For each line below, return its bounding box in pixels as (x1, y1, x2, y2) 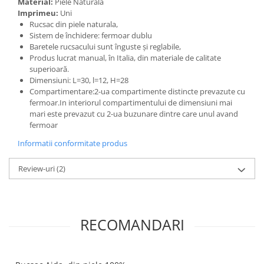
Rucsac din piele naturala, (29, 19, 120, 29)
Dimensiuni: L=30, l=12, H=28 (29, 75, 128, 85)
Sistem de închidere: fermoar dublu (29, 30, 152, 41)
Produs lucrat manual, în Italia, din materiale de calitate (29, 52, 221, 63)
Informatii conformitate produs (18, 138, 127, 148)
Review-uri (18, 163, 57, 174)
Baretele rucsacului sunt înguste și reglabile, (29, 41, 181, 52)
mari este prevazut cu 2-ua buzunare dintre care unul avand (29, 108, 238, 119)
